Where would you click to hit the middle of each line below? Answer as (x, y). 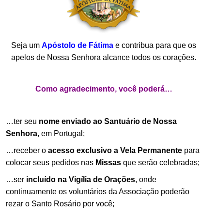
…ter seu (22, 121)
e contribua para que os (155, 45)
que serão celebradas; (160, 162)
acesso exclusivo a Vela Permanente (115, 150)
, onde (146, 179)
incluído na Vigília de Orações (81, 179)
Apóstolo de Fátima (77, 45)
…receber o (27, 150)
